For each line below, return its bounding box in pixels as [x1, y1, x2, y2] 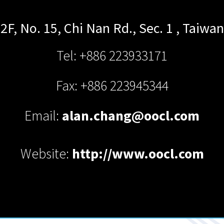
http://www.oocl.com [71, 144, 204, 163]
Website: [20, 144, 72, 163]
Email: [24, 106, 62, 125]
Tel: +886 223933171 [56, 46, 167, 65]
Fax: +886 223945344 [55, 76, 168, 95]
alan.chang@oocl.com [62, 106, 199, 125]
